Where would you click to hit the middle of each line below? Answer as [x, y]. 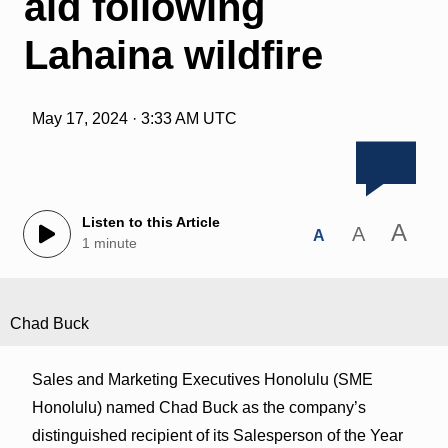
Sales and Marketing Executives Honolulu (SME [202, 379]
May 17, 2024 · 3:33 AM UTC [134, 118]
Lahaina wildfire [173, 54]
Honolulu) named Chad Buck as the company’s [198, 407]
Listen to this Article [150, 222]
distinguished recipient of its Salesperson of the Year [217, 435]
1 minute [109, 243]
